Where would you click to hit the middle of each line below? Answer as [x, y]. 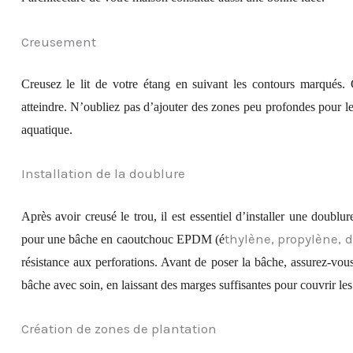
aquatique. [46, 130]
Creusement [58, 41]
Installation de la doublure [103, 174]
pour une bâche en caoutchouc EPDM [118, 239]
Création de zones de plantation [119, 329]
